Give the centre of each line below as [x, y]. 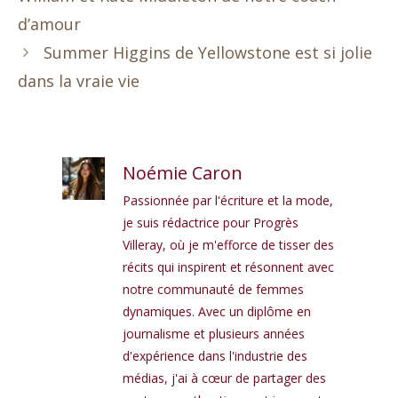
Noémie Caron [183, 172]
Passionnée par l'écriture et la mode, [228, 200]
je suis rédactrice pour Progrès [211, 222]
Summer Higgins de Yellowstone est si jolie [207, 52]
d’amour [49, 24]
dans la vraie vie [79, 80]
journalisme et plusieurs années [214, 333]
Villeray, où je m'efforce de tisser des [228, 244]
